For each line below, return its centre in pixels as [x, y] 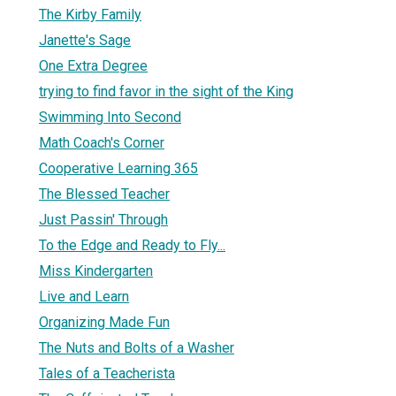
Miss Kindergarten [96, 270]
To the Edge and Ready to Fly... [132, 245]
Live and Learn [84, 296]
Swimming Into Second [110, 117]
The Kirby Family [90, 14]
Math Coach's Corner [102, 142]
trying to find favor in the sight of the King [166, 91]
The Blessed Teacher [104, 194]
